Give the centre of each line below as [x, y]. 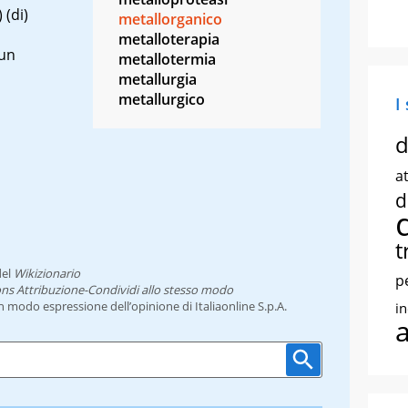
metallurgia [158, 79]
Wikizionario [47, 273]
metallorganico [170, 19]
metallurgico [162, 99]
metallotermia [167, 59]
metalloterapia [169, 39]
